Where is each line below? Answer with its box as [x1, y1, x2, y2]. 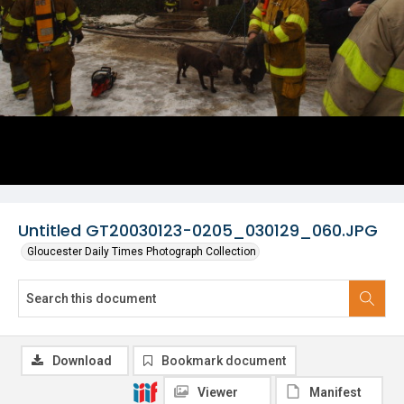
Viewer [197, 385, 238, 399]
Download [52, 353, 112, 368]
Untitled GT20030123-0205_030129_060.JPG [18, 219, 378, 242]
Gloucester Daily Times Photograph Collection [27, 245, 256, 258]
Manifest [309, 385, 362, 399]
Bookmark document [161, 353, 286, 368]
